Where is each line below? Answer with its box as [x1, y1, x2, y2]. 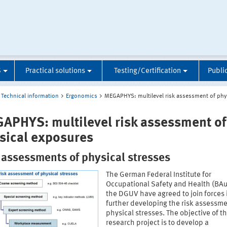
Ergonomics [66, 93, 97, 100]
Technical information [1, 93, 59, 100]
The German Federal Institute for [105, 171, 211, 179]
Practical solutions [25, 67, 85, 75]
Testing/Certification [113, 67, 181, 75]
